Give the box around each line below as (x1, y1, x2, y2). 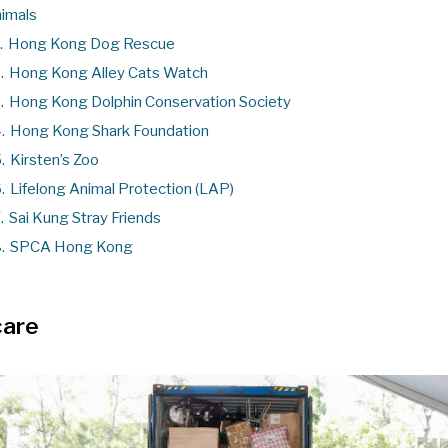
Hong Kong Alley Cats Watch (9, 63, 208, 82)
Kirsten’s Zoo (10, 150, 99, 169)
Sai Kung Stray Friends (9, 208, 161, 227)
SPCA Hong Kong (10, 237, 133, 256)
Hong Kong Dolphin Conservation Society (9, 92, 291, 111)
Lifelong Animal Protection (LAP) (10, 179, 234, 198)
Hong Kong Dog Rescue (8, 34, 175, 53)
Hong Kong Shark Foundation (10, 121, 209, 140)
